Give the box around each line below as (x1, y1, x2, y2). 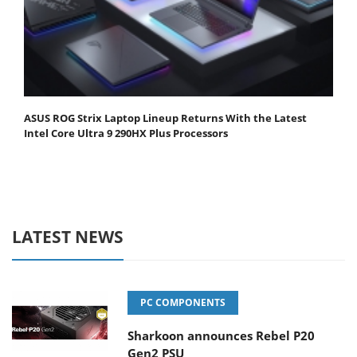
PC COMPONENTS (140, 296, 226, 310)
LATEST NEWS (12, 226, 124, 249)
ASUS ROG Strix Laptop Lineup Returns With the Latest (24, 111, 307, 126)
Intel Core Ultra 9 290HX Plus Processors (24, 126, 228, 141)
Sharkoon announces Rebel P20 (127, 328, 315, 344)
